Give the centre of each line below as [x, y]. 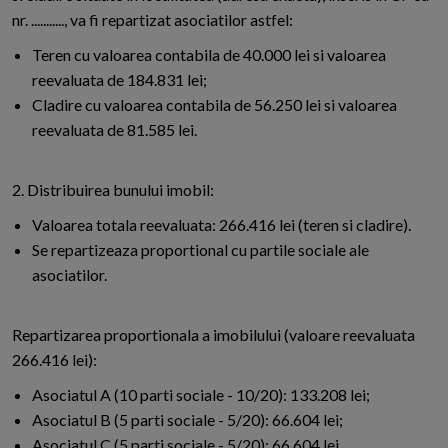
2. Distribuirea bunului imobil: [113, 190]
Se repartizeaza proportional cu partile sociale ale [200, 250]
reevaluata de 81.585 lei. [114, 130]
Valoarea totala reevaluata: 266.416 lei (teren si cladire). [221, 225]
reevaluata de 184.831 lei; [119, 80]
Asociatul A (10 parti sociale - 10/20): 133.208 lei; [201, 395]
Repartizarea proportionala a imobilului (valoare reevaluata [213, 335]
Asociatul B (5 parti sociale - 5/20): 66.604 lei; [187, 420]
